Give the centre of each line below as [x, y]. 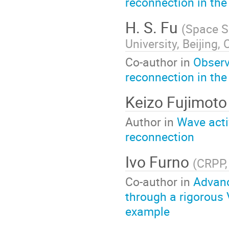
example [147, 211]
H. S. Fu [153, 27]
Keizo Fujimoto [176, 102]
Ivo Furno [159, 162]
